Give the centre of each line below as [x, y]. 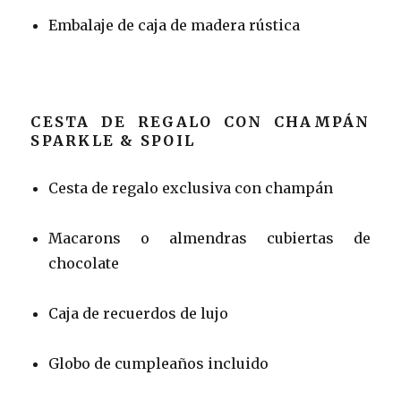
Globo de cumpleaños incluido [159, 363]
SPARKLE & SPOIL [113, 140]
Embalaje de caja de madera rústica [175, 25]
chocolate [84, 263]
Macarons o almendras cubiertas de [209, 238]
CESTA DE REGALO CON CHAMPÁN [200, 121]
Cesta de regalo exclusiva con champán [191, 188]
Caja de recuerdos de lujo [139, 313]
